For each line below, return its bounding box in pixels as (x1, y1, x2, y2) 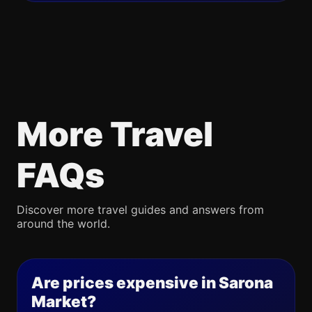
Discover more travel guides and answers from (17, 203, 264, 217)
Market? (31, 292, 96, 311)
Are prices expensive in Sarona (31, 273, 273, 292)
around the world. (17, 217, 110, 231)
